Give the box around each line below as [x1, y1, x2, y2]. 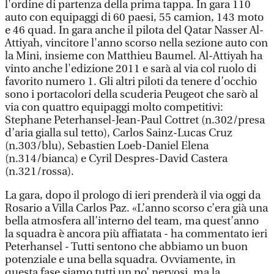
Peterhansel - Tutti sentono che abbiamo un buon [5, 240, 248, 253]
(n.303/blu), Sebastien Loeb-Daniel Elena [5, 139, 209, 152]
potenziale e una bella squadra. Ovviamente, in [5, 253, 235, 266]
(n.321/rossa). [5, 165, 74, 178]
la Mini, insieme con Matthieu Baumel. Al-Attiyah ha [5, 50, 262, 62]
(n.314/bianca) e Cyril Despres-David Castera [5, 152, 228, 165]
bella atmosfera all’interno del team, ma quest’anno [5, 215, 259, 228]
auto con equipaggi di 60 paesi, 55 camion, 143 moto [5, 11, 264, 24]
